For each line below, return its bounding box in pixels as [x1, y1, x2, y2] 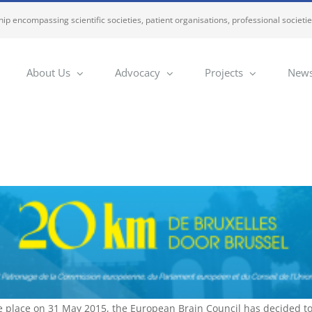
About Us [26, 65, 70, 79]
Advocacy [115, 65, 160, 79]
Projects [205, 65, 243, 79]
